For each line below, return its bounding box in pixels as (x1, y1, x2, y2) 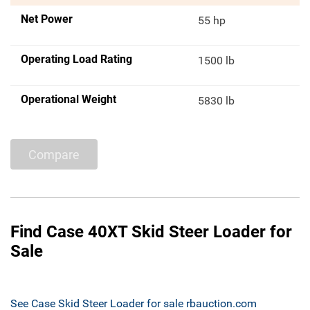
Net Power (21, 12, 73, 26)
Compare (28, 147, 80, 162)
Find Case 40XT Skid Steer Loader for (10, 222, 292, 242)
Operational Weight (21, 93, 116, 107)
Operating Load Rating (21, 53, 132, 66)
